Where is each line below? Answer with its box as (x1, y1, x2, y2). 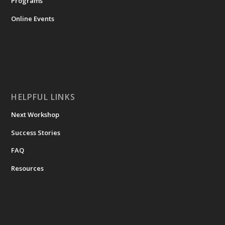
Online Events (11, 14, 55, 23)
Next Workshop (11, 109, 60, 119)
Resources (11, 164, 44, 173)
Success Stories (11, 128, 61, 137)
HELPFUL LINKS (11, 91, 76, 102)
